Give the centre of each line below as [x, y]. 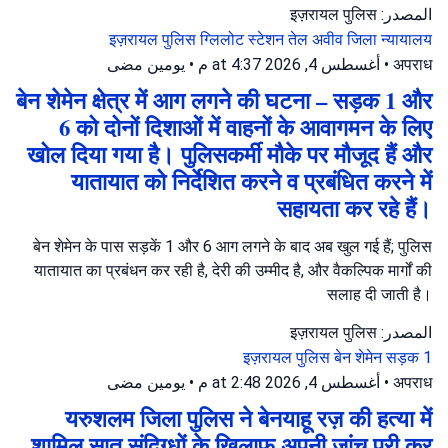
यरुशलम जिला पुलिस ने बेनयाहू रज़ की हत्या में [248, 418]
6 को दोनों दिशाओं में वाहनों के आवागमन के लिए [245, 127]
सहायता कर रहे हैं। [354, 208]
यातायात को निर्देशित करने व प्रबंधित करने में [251, 181]
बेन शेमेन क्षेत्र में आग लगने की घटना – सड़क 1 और [224, 100]
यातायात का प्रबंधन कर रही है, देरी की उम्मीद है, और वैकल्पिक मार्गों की [233, 270]
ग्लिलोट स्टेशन [244, 39]
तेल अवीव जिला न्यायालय [360, 39]
